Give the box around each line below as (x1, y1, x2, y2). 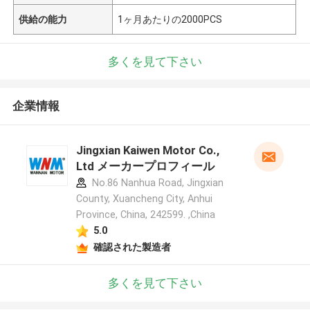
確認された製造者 (93, 241, 171, 253)
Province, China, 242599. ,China (75, 209, 215, 221)
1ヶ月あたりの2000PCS (118, 13, 223, 25)
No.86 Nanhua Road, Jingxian (89, 177, 224, 189)
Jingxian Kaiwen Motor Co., (75, 143, 219, 158)
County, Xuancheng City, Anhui (75, 193, 212, 205)
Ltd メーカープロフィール (75, 159, 215, 174)
